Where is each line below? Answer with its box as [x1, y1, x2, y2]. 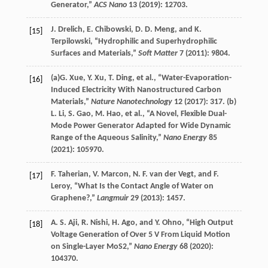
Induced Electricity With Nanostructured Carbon [50, 85, 221, 95]
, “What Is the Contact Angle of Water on [69, 181, 214, 191]
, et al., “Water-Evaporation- [132, 73, 232, 83]
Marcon [100, 169, 129, 179]
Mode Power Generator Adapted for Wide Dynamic [50, 121, 231, 130]
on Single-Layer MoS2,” [50, 242, 134, 251]
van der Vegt [149, 169, 194, 179]
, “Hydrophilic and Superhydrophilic [90, 36, 217, 46]
